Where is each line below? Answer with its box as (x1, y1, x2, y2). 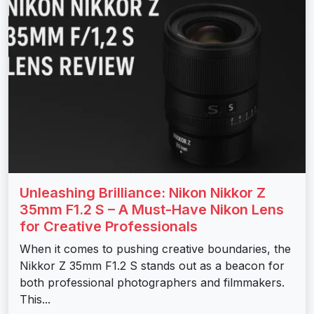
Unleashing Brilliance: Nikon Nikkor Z (20, 184, 266, 202)
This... (20, 292, 50, 307)
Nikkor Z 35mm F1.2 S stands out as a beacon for (20, 259, 285, 273)
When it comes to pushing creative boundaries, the (20, 242, 291, 257)
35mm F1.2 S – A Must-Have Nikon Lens (20, 201, 284, 219)
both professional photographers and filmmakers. (20, 275, 285, 290)
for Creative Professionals (20, 218, 198, 235)
